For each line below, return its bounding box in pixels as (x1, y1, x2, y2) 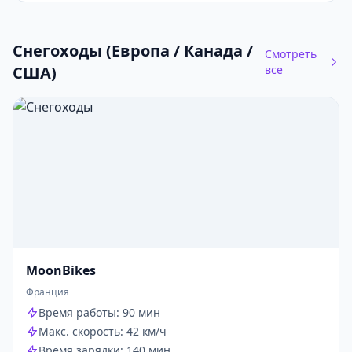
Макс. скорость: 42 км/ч (38, 324, 167, 339)
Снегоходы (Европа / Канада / (13, 40, 253, 61)
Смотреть (264, 46, 317, 61)
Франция (26, 285, 69, 299)
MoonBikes (26, 262, 96, 279)
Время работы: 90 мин (38, 305, 160, 320)
